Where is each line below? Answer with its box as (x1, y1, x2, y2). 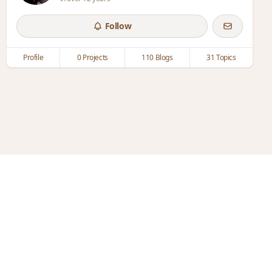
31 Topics (206, 52, 236, 63)
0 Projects (76, 52, 108, 63)
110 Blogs (141, 52, 173, 63)
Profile (22, 52, 44, 63)
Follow (104, 20, 132, 32)
